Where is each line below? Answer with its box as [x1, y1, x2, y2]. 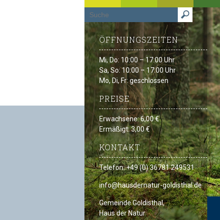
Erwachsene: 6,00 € [99, 115, 159, 123]
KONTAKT [99, 142, 140, 152]
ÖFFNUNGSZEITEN [99, 34, 178, 45]
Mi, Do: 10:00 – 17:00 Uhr [99, 56, 175, 64]
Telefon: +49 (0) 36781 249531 [99, 164, 194, 171]
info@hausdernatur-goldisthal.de [99, 181, 202, 189]
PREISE [99, 93, 130, 104]
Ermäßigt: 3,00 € [99, 125, 150, 133]
